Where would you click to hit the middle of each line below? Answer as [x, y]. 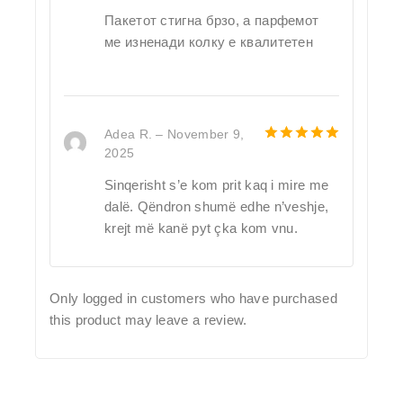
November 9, [206, 134]
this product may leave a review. [148, 319]
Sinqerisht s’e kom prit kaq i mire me [217, 185]
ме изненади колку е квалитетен [209, 41]
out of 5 [303, 154]
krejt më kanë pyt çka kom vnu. [201, 228]
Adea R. [130, 134]
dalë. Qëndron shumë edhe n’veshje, [217, 206]
